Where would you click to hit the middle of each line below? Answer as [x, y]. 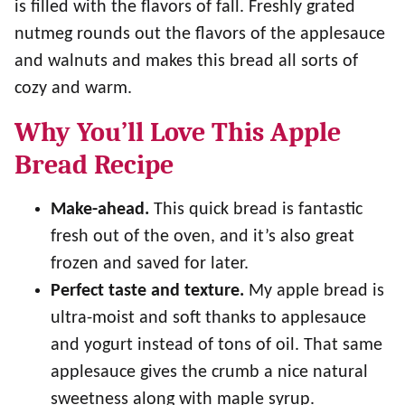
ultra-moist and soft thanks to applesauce [208, 318]
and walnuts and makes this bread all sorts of [186, 61]
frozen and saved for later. [150, 264]
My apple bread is [316, 291]
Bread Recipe [94, 165]
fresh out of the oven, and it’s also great [202, 237]
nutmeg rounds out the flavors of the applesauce [200, 34]
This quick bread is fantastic [258, 210]
